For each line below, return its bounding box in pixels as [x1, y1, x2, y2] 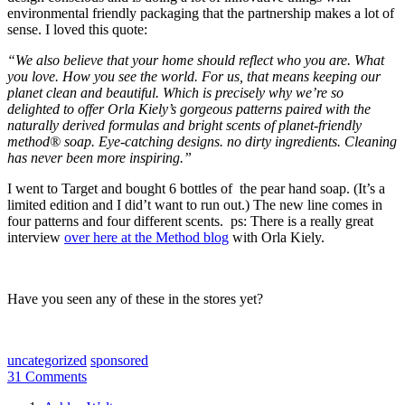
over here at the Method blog [64, 230, 229, 246]
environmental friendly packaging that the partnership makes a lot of [7, 5, 394, 22]
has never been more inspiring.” [7, 150, 192, 166]
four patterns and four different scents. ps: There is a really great [7, 213, 373, 230]
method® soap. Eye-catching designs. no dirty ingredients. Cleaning [7, 134, 397, 150]
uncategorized [7, 353, 87, 369]
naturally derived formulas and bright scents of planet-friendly [7, 118, 362, 134]
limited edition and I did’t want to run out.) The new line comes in [7, 197, 382, 213]
